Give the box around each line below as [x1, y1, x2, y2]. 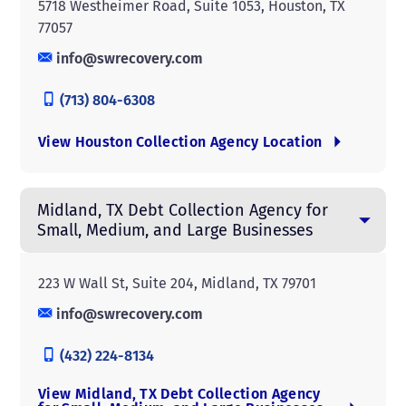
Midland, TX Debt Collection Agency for [37, 200, 328, 220]
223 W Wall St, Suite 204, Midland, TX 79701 [38, 275, 316, 292]
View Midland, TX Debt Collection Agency [38, 385, 321, 402]
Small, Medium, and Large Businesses [37, 220, 313, 240]
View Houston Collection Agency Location [38, 133, 323, 150]
